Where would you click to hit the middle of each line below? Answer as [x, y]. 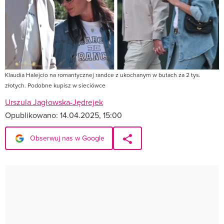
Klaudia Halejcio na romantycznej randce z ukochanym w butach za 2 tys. [103, 74]
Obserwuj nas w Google [66, 138]
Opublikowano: [32, 115]
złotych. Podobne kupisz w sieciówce [55, 85]
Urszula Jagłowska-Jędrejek [54, 102]
